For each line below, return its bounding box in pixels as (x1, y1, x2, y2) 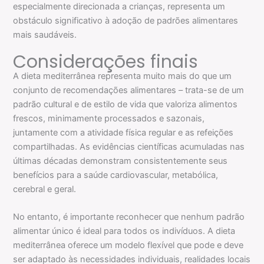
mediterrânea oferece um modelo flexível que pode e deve (13, 239, 244, 250)
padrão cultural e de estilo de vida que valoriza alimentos (13, 98, 238, 110)
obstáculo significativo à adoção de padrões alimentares (13, 15, 239, 26)
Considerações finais (13, 49, 199, 74)
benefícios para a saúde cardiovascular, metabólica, (13, 169, 219, 180)
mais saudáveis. (13, 29, 77, 40)
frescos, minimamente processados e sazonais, (13, 113, 205, 124)
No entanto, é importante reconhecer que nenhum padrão (13, 211, 245, 222)
